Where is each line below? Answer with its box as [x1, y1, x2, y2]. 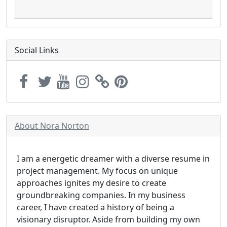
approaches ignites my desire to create [17, 177, 166, 189]
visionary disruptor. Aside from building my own [17, 214, 200, 225]
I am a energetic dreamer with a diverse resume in [17, 153, 210, 165]
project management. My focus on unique [17, 165, 178, 177]
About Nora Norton [15, 120, 89, 132]
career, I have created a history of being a [17, 202, 174, 213]
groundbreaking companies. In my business [17, 190, 185, 201]
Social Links [15, 45, 59, 56]
